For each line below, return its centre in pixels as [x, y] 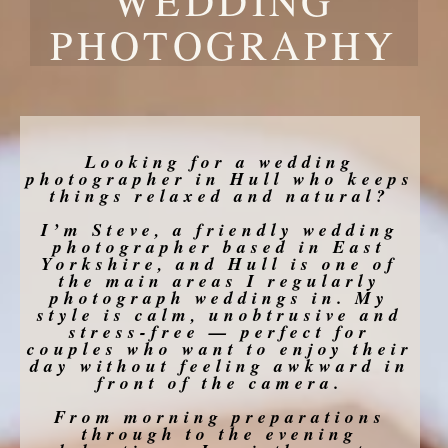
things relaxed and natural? [219, 195]
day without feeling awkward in [219, 365]
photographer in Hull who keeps [219, 178]
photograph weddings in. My [220, 297]
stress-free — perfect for [219, 331]
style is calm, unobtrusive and [219, 314]
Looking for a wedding [219, 161]
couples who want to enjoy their [219, 348]
